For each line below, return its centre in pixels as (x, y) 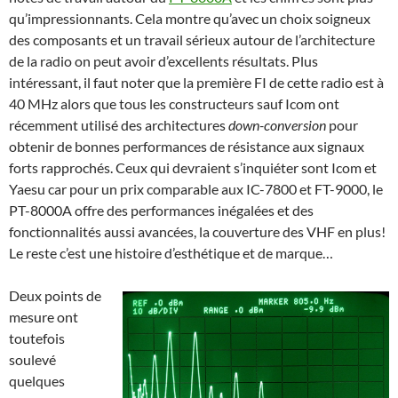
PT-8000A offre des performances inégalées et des (161, 211)
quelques (37, 381)
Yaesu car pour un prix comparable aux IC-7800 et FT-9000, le (196, 189)
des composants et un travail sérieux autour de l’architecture (192, 40)
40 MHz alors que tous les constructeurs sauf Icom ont (174, 104)
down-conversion (277, 125)
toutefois (37, 338)
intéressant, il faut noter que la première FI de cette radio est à (196, 83)
